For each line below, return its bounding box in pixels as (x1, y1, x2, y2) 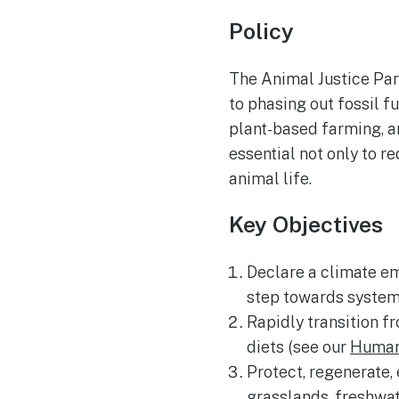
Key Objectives (229, 210, 383, 238)
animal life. (229, 169, 312, 189)
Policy (229, 18, 294, 45)
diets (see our (247, 337, 350, 356)
